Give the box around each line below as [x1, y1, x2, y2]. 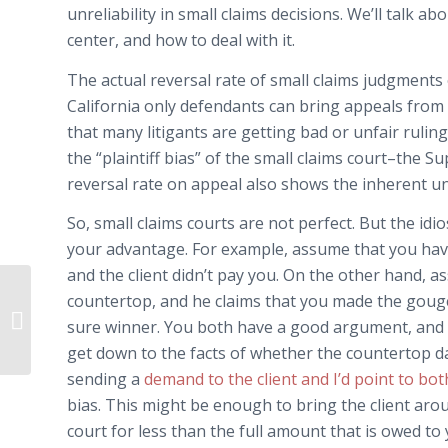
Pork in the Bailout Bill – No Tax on [35, 300, 239, 318]
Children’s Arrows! [35, 321, 144, 339]
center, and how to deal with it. [67, 28, 295, 51]
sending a [67, 368, 144, 391]
